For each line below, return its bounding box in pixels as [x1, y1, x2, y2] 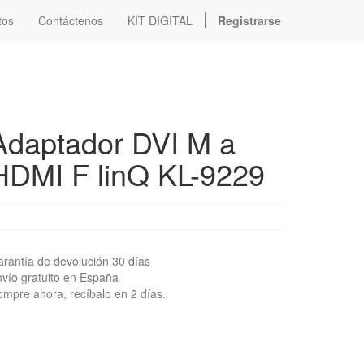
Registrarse [218, 12, 281, 28]
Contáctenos [38, 12, 103, 28]
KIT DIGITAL [128, 12, 193, 28]
